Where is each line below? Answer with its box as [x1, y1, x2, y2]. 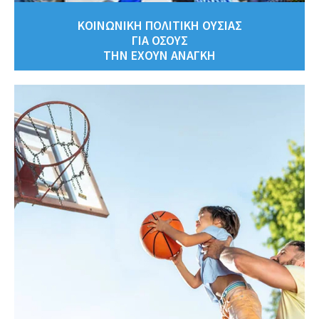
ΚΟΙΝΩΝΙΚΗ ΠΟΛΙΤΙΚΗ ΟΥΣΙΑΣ [77, 16, 242, 33]
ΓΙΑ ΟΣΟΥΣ [131, 31, 188, 48]
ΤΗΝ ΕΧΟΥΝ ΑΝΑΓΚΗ [103, 46, 216, 63]
